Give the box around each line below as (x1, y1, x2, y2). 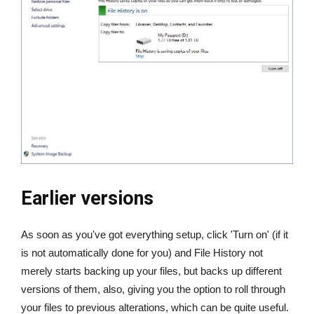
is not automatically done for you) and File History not (21, 247, 263, 259)
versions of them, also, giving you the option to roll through (21, 283, 285, 296)
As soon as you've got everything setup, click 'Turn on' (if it (21, 228, 288, 241)
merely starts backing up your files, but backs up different (21, 265, 282, 278)
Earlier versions (21, 187, 153, 210)
